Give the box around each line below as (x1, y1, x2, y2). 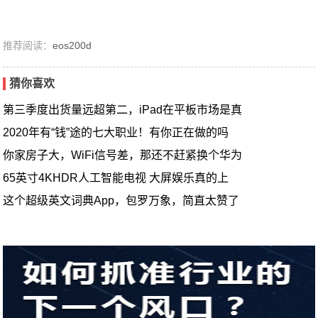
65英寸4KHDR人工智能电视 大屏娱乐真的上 (3, 172, 229, 184)
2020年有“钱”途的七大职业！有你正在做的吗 (3, 126, 229, 138)
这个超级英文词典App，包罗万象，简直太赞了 (3, 194, 240, 207)
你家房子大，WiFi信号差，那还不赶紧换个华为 (3, 149, 243, 161)
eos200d (53, 40, 92, 51)
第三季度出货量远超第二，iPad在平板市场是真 (3, 104, 243, 116)
